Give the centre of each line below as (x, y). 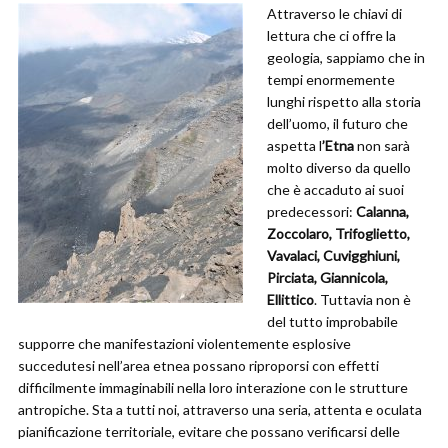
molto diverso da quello (339, 167)
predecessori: (311, 211)
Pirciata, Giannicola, (327, 277)
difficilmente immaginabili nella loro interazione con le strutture (213, 387)
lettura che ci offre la (331, 35)
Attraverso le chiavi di (334, 13)
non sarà (382, 145)
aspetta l (294, 145)
